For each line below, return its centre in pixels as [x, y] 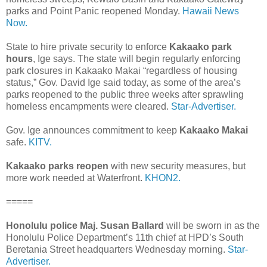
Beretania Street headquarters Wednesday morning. [117, 249]
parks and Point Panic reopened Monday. [94, 11]
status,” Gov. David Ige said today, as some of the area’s [123, 82]
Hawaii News [211, 11]
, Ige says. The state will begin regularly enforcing [137, 58]
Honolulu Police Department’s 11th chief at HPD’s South [125, 237]
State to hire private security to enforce [88, 46]
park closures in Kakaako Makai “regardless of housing [122, 70]
